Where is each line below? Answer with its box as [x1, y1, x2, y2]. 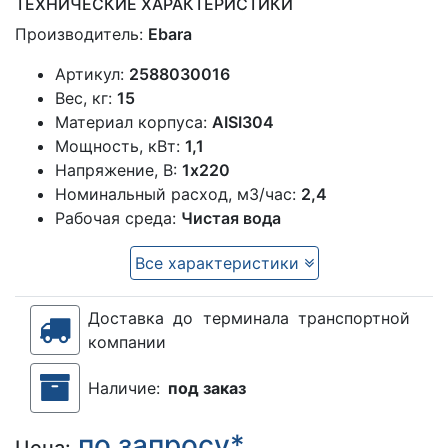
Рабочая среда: [55, 208, 181, 229]
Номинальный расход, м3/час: [55, 184, 301, 205]
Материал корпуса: [55, 112, 212, 133]
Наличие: [88, 378, 160, 399]
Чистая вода [181, 208, 281, 229]
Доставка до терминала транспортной [88, 308, 410, 329]
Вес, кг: [55, 88, 117, 109]
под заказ [168, 378, 246, 399]
